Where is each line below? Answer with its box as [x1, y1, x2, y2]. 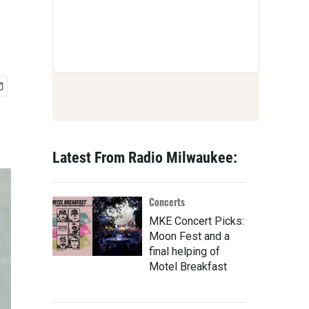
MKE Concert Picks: [149, 215, 244, 228]
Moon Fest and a [149, 230, 230, 243]
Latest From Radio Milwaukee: [52, 149, 237, 167]
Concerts [149, 195, 185, 210]
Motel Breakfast [149, 260, 227, 274]
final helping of [149, 245, 220, 259]
